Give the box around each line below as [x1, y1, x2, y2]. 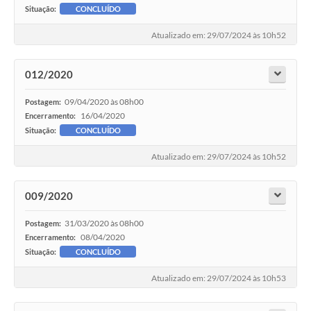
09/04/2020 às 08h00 [65, 96, 144, 108]
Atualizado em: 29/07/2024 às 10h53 [151, 273, 286, 284]
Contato [14, 80, 47, 90]
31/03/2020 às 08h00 [65, 218, 144, 229]
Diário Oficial [14, 53, 67, 62]
